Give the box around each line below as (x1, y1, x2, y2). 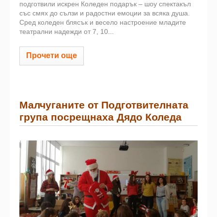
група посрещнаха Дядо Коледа (19, 111, 182, 123)
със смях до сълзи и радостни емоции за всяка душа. (19, 9, 190, 17)
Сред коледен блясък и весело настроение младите (19, 18, 186, 26)
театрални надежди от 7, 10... (19, 27, 114, 35)
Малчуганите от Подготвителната (19, 99, 188, 111)
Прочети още (26, 51, 77, 60)
